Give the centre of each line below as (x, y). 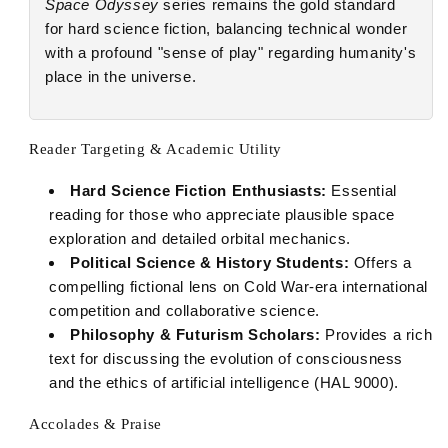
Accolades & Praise (95, 423)
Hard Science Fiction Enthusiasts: (198, 190)
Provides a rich (376, 334)
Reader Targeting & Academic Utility (155, 148)
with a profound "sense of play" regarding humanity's (231, 52)
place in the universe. (121, 76)
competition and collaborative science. (184, 310)
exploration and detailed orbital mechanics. (200, 238)
